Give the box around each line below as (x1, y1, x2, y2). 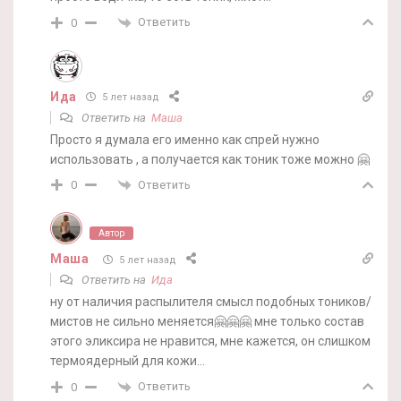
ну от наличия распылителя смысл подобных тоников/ (50, 294, 371, 310)
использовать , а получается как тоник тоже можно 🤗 (50, 151, 370, 166)
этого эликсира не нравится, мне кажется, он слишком (50, 334, 371, 349)
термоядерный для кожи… (50, 354, 205, 369)
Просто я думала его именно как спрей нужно (50, 132, 320, 147)
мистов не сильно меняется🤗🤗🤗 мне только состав (50, 314, 364, 329)
